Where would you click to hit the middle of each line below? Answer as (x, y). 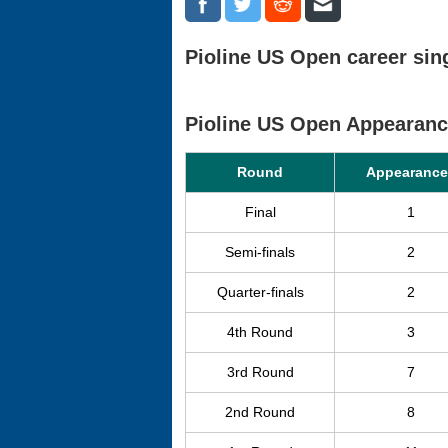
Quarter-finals (260, 292)
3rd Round (260, 372)
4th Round (260, 332)
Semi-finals (260, 252)
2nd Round (260, 412)
